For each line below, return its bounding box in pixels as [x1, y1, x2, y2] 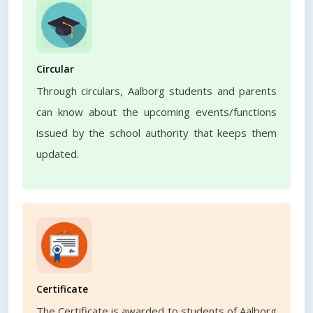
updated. [36, 147, 79, 161]
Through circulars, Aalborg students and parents [36, 84, 277, 98]
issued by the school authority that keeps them [36, 126, 277, 140]
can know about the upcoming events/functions [36, 105, 277, 119]
